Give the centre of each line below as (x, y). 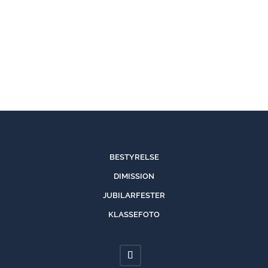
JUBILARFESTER (134, 195)
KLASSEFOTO (134, 214)
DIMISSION (134, 176)
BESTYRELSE (134, 157)
